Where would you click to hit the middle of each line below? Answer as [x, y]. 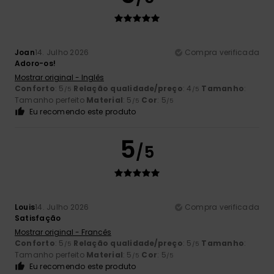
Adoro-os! [35, 64]
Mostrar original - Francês [63, 232]
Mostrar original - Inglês [59, 78]
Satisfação [38, 218]
